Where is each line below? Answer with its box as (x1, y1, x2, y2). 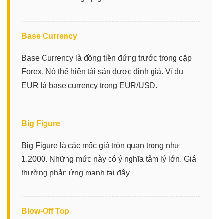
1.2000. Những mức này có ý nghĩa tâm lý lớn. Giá (22, 154, 196, 163)
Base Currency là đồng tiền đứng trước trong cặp (22, 53, 192, 62)
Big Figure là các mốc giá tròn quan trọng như (22, 141, 180, 150)
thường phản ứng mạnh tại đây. (22, 168, 131, 177)
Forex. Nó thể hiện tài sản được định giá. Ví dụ (22, 67, 183, 76)
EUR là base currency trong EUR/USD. (22, 81, 157, 89)
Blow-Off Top (22, 206, 69, 215)
